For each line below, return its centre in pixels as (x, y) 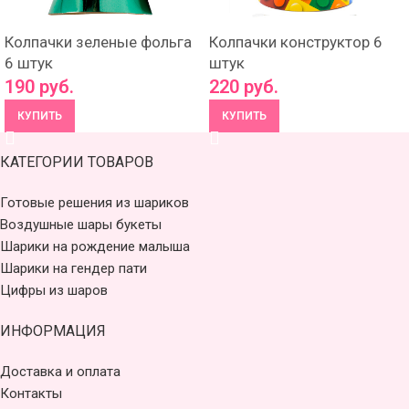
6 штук (29, 63)
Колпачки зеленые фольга (98, 42)
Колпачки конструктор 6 (296, 42)
